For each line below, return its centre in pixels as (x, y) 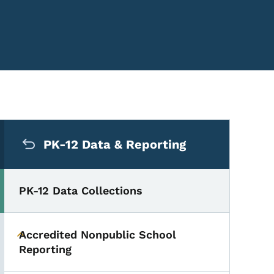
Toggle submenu (64, 241)
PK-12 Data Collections (81, 191)
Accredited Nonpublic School (98, 235)
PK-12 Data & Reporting (115, 144)
